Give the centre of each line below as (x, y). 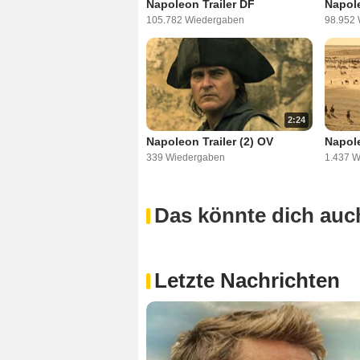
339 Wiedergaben (186, 158)
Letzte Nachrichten (247, 281)
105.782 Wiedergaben (195, 20)
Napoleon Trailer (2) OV (210, 142)
